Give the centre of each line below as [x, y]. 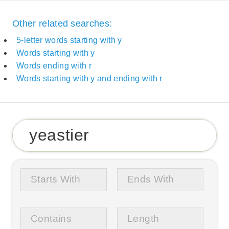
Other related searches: [62, 23]
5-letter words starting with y [69, 40]
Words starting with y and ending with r [89, 79]
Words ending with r [54, 66]
